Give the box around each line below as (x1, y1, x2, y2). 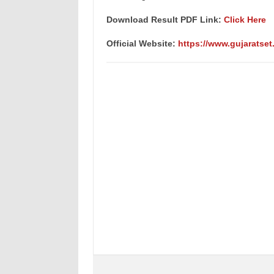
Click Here (223, 15, 266, 24)
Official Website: (106, 39, 178, 48)
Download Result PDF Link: (106, 15, 224, 24)
